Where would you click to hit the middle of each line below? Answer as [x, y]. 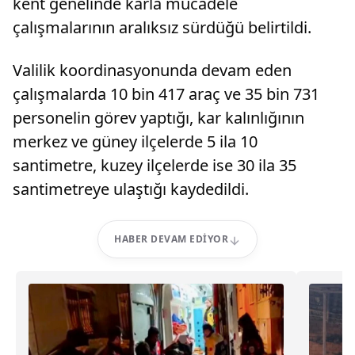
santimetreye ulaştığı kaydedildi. [131, 189]
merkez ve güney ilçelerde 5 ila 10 [135, 141]
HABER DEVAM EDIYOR [171, 239]
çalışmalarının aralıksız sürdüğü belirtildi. [162, 27]
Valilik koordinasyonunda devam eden [152, 70]
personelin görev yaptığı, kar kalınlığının [158, 118]
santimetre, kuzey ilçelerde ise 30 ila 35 [155, 165]
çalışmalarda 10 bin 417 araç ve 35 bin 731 [166, 94]
